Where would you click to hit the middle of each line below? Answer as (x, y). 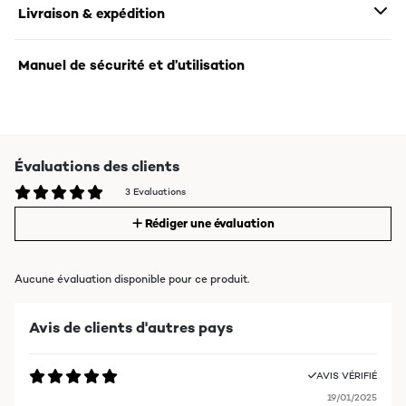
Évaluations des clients (97, 166)
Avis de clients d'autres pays (131, 328)
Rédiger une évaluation (209, 223)
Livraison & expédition (92, 13)
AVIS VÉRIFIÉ (347, 376)
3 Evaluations (155, 192)
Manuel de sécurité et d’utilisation (131, 65)
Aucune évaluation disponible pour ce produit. (132, 279)
